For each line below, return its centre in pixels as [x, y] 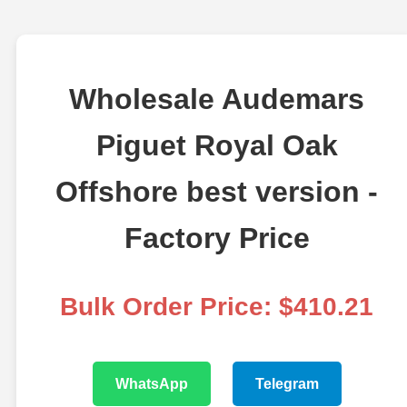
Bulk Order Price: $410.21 [217, 307]
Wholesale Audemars [217, 99]
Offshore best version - [217, 192]
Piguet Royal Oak [217, 146]
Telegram [287, 384]
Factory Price [217, 238]
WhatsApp [151, 384]
